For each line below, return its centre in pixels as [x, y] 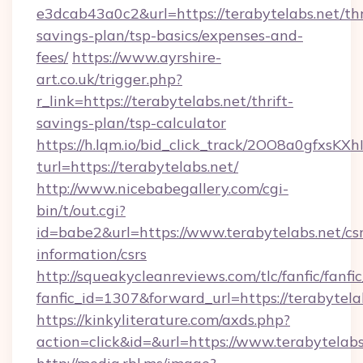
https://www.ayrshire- [147, 57]
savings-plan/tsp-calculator [131, 123]
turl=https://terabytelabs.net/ [137, 167]
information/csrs [92, 254]
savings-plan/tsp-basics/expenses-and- [170, 35]
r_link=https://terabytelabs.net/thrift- [165, 101]
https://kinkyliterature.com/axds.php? [163, 320]
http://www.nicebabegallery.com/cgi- [162, 188]
